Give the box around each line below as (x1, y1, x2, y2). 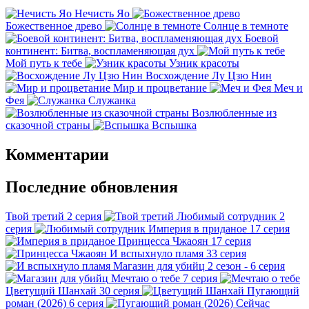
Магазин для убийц (113, 259, 205, 272)
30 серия (99, 284, 139, 297)
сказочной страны (6, 119, 90, 131)
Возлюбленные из (192, 106, 277, 119)
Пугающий (247, 284, 299, 297)
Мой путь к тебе (6, 57, 82, 69)
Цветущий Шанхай (6, 284, 97, 297)
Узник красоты (169, 57, 239, 69)
